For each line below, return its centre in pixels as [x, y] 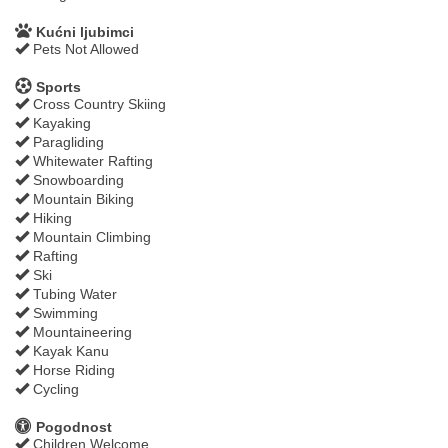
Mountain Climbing [90, 236]
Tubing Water [73, 293]
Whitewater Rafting [91, 160]
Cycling [54, 388]
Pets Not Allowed [84, 48]
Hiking [50, 217]
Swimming [63, 312]
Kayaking [60, 122]
